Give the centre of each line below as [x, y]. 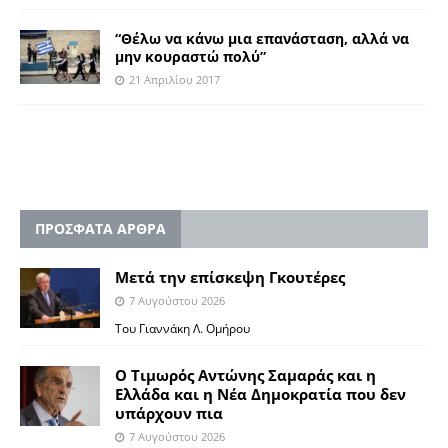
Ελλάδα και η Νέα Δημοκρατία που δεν [260, 393]
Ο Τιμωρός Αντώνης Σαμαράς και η [245, 374]
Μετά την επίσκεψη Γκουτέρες [230, 276]
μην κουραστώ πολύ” [190, 57]
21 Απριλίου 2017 [174, 80]
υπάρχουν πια [169, 412]
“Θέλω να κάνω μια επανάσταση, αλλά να [262, 39]
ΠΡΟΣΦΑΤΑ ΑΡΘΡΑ [100, 228]
